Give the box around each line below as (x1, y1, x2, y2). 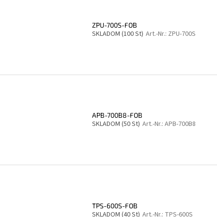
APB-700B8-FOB (92, 111, 142, 120)
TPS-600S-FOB (92, 201, 138, 210)
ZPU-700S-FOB (92, 20, 137, 29)
